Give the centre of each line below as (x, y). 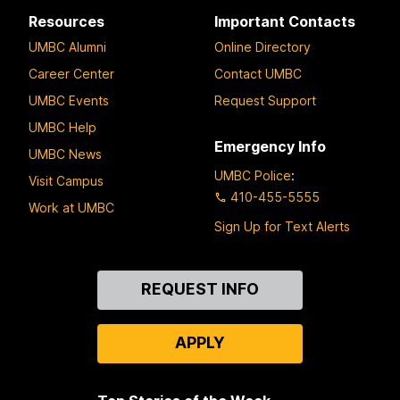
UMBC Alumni (67, 47)
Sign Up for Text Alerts (282, 226)
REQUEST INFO (200, 288)
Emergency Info (270, 147)
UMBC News (65, 154)
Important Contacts (285, 21)
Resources (67, 21)
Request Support (265, 101)
